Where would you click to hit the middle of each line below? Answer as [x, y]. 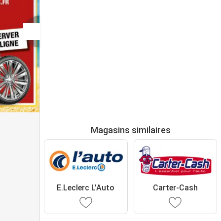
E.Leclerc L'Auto [86, 187]
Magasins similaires [130, 130]
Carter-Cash [175, 187]
